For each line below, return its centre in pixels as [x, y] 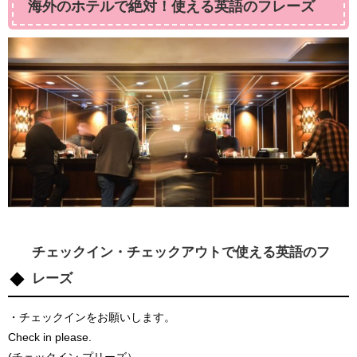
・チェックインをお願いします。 [92, 318]
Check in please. [50, 337]
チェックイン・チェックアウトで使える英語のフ [181, 251]
